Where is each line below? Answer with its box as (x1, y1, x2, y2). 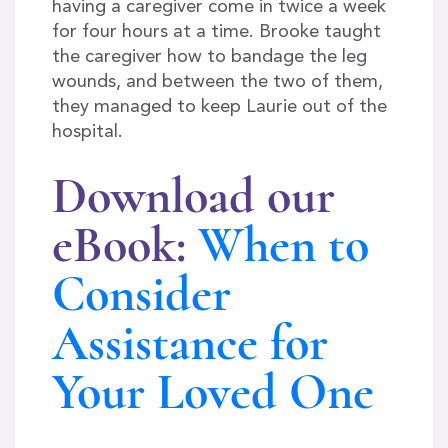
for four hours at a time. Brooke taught (51, 22, 381, 41)
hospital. (51, 122, 123, 141)
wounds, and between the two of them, (51, 72, 383, 91)
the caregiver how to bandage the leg (51, 47, 367, 66)
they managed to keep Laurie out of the (51, 97, 387, 116)
